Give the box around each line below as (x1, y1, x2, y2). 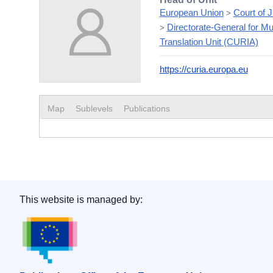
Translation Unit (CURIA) (159, 36, 258, 47)
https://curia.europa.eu (159, 63, 248, 74)
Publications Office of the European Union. (19, 216, 249, 230)
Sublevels (75, 103, 113, 113)
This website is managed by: (19, 194, 143, 205)
